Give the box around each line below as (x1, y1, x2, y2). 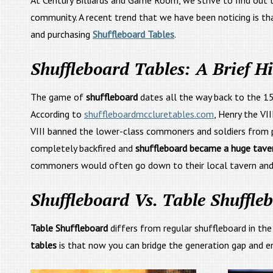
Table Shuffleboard (30, 222, 108, 234)
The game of (30, 91, 86, 103)
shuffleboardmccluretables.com (84, 108, 214, 120)
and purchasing (30, 28, 93, 40)
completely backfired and (30, 142, 135, 154)
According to (30, 108, 84, 120)
